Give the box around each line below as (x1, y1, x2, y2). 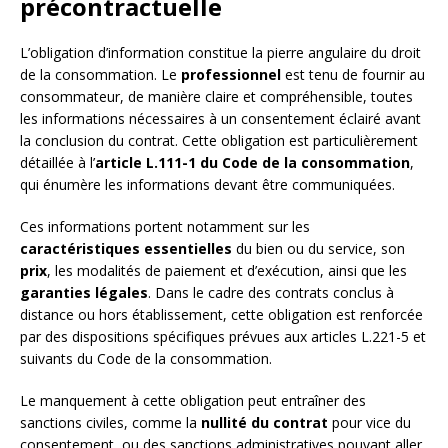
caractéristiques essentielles (20, 239, 232, 259)
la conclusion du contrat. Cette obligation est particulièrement (20, 131, 418, 151)
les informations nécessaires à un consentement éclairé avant (20, 109, 421, 129)
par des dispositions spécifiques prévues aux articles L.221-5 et (20, 327, 426, 347)
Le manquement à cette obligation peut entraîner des (20, 391, 366, 411)
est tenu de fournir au (281, 65, 425, 85)
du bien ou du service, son (232, 239, 405, 259)
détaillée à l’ (20, 153, 95, 173)
